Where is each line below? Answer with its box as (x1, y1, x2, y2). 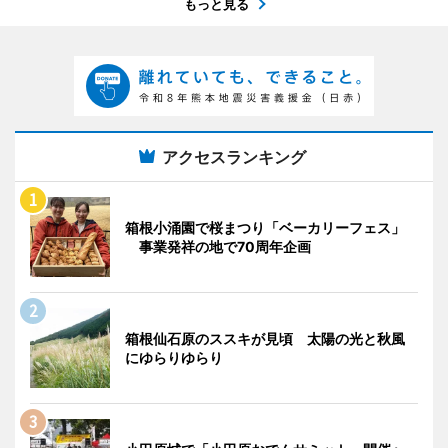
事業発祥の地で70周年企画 (125, 238, 311, 256)
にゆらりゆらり (125, 349, 223, 367)
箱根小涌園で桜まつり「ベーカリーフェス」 (125, 219, 405, 237)
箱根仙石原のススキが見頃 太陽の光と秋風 (125, 330, 405, 348)
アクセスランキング (162, 147, 306, 168)
